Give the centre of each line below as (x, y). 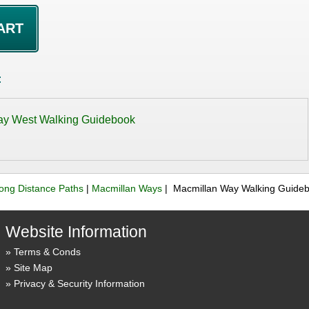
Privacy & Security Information (79, 283)
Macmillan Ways (127, 189)
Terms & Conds (47, 251)
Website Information (76, 231)
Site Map (33, 267)
